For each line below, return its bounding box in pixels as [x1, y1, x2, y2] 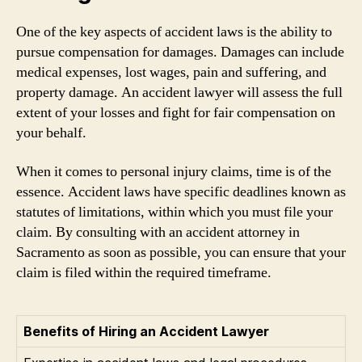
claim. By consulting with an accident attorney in [16, 222, 300, 242]
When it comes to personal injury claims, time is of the [16, 162, 331, 181]
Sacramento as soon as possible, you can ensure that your [16, 242, 346, 262]
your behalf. [16, 124, 86, 142]
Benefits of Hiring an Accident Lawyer [23, 322, 269, 339]
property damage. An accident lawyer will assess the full [16, 83, 343, 102]
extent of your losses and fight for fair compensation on [16, 103, 335, 122]
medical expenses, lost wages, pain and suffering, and [16, 63, 326, 82]
